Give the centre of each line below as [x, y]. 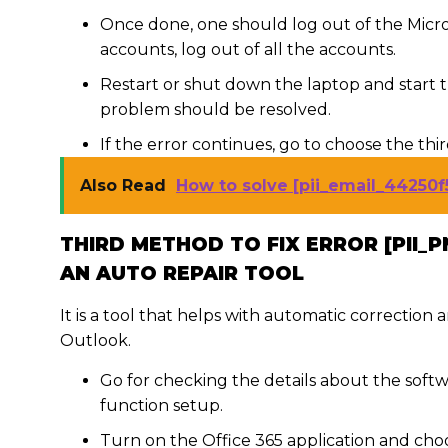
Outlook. [95, 340]
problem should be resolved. [215, 109]
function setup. [161, 405]
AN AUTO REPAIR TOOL [182, 273]
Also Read [123, 185]
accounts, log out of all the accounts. [250, 49]
